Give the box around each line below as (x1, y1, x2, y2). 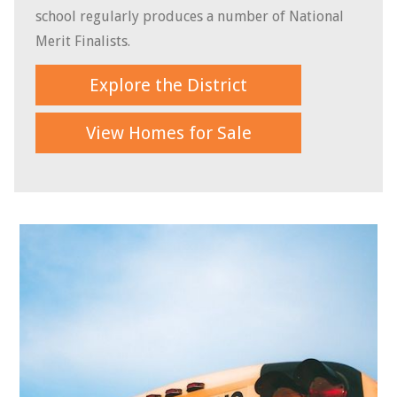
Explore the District (90, 74, 247, 96)
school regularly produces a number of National (35, 7, 344, 25)
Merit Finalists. (35, 32, 134, 50)
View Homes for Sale (85, 121, 252, 144)
